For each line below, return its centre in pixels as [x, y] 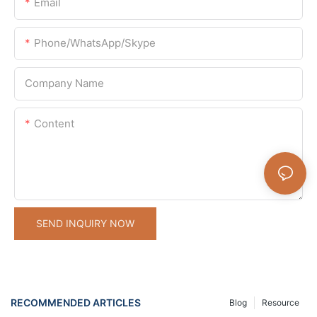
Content [54, 123]
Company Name [64, 83]
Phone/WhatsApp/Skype [95, 42]
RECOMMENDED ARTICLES [76, 303]
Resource [281, 302]
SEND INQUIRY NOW [85, 223]
